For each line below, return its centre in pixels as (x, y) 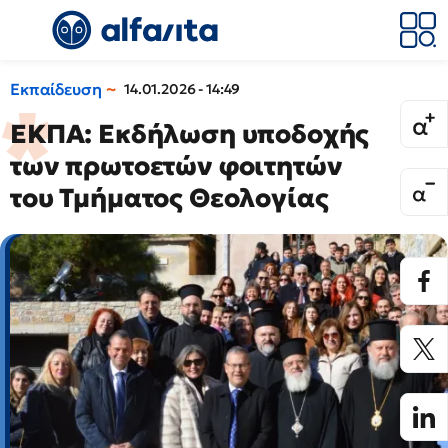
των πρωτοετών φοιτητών (176, 166)
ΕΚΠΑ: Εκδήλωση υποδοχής (190, 134)
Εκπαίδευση (56, 89)
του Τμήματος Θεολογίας (169, 198)
